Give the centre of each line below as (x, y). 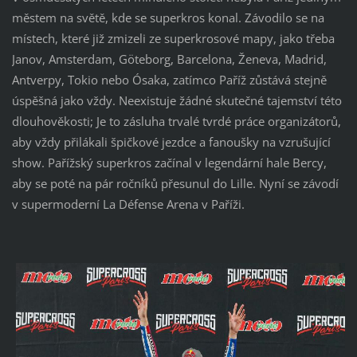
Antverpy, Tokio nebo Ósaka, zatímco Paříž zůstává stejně (169, 80)
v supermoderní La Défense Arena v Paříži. (128, 204)
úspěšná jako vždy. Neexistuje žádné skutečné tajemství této (177, 101)
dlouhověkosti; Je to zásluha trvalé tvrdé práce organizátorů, (176, 122)
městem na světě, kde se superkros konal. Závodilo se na (168, 18)
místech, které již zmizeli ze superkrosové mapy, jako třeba (173, 39)
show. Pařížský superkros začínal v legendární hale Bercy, (169, 163)
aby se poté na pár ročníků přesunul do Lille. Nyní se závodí (175, 184)
